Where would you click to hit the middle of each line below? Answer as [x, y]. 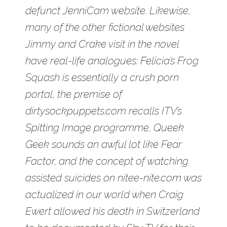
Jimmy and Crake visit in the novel [102, 44]
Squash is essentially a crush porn [102, 78]
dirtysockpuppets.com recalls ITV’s [104, 111]
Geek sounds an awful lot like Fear [104, 144]
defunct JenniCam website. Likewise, [108, 11]
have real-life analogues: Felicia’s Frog [112, 61]
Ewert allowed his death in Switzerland [112, 211]
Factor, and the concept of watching [107, 161]
